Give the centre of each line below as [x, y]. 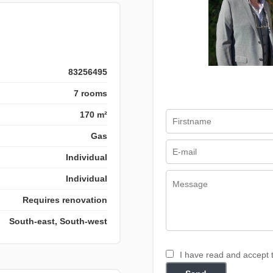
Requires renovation [65, 200]
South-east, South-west [58, 221]
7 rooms [91, 93]
